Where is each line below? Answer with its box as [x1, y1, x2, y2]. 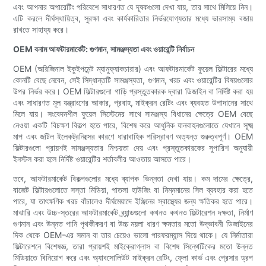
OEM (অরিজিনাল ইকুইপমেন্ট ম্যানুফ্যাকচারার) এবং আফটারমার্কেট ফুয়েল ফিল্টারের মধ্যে [13, 64, 253, 74]
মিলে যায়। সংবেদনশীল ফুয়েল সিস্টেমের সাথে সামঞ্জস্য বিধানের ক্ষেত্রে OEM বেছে [13, 109, 253, 119]
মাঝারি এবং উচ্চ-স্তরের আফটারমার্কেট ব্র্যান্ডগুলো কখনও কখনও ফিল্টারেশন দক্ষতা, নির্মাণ [13, 207, 253, 218]
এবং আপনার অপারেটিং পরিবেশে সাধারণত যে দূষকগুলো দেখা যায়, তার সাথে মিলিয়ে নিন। [13, 2, 253, 12]
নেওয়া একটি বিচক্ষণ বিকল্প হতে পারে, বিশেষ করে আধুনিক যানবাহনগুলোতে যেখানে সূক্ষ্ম [13, 120, 253, 131]
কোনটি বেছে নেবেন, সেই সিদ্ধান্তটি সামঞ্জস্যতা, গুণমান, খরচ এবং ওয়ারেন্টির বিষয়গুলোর [13, 75, 253, 85]
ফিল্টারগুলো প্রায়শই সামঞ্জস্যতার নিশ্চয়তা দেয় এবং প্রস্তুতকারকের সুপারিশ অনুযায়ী [13, 142, 253, 153]
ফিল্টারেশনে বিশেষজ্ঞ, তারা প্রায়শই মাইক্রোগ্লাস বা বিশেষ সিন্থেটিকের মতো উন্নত [13, 241, 253, 252]
